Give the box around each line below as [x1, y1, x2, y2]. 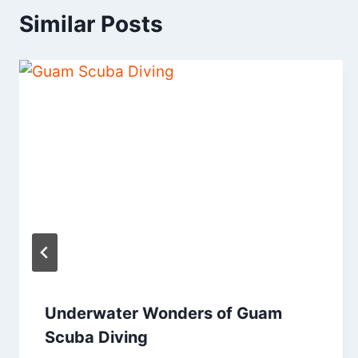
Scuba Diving [45, 327, 148, 347]
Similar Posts [19, 10, 163, 38]
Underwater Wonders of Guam [45, 303, 282, 323]
